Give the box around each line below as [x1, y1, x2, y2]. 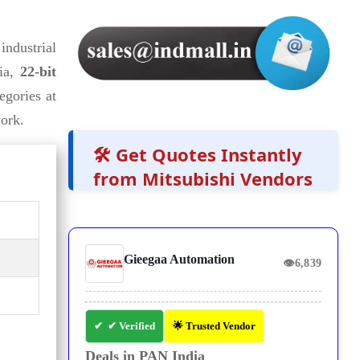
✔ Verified [108, 320, 156, 333]
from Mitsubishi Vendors [93, 166, 313, 191]
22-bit [20, 63, 57, 80]
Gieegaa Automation [124, 252, 235, 267]
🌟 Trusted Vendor [173, 320, 256, 333]
